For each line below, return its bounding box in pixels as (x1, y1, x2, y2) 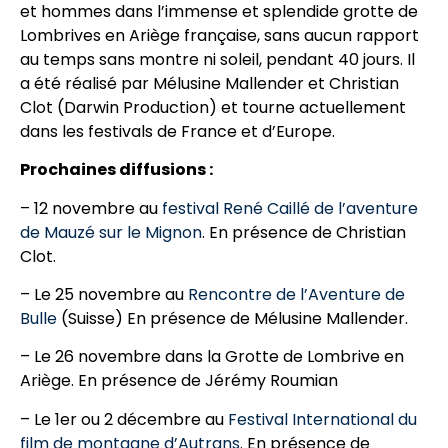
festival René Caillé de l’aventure (162, 196, 418, 220)
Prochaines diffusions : (20, 158, 213, 182)
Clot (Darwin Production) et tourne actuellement (20, 95, 406, 119)
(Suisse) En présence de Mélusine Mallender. (61, 307, 408, 331)
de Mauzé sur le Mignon (20, 220, 202, 244)
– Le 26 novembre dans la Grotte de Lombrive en (20, 345, 404, 369)
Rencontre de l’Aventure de (188, 283, 405, 307)
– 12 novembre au (20, 196, 162, 220)
